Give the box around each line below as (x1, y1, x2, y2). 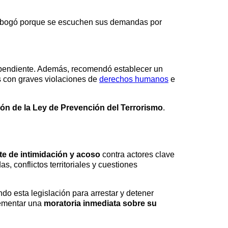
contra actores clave (100, 150, 175, 159)
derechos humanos (99, 74, 168, 83)
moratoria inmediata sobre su (44, 198, 157, 208)
